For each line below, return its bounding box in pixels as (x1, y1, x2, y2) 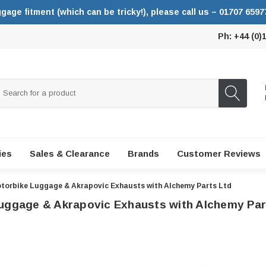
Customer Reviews (177, 148, 261, 159)
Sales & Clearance (30, 148, 110, 159)
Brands (128, 148, 159, 159)
